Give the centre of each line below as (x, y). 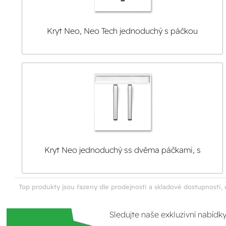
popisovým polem (123, 162)
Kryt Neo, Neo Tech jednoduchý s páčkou (123, 31)
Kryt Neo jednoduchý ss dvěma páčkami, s (122, 150)
